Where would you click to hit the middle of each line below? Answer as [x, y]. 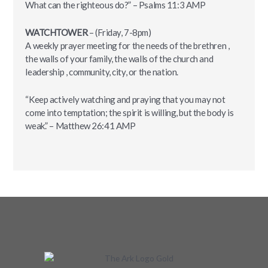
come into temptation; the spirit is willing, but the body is [130, 112]
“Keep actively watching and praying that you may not [125, 99]
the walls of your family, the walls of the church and [119, 58]
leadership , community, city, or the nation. [102, 71]
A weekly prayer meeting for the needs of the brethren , [127, 45]
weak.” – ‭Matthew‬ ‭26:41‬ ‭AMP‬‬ [80, 125]
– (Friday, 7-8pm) [119, 32]
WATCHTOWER [57, 32]
